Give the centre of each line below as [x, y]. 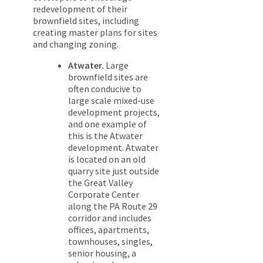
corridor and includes [110, 218]
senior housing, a [102, 253]
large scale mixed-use [111, 101]
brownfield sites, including [86, 21]
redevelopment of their [80, 9]
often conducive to [105, 89]
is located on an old [107, 159]
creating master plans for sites [95, 33]
